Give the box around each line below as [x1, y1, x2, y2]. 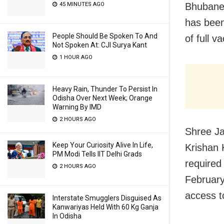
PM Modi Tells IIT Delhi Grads [52, 150, 142, 158]
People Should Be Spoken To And [52, 32, 157, 40]
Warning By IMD [52, 103, 101, 111]
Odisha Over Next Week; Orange [52, 94, 152, 102]
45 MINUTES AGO [58, 1, 104, 7]
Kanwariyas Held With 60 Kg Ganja [52, 203, 158, 211]
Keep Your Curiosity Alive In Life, [52, 141, 153, 149]
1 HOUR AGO [58, 54, 92, 60]
